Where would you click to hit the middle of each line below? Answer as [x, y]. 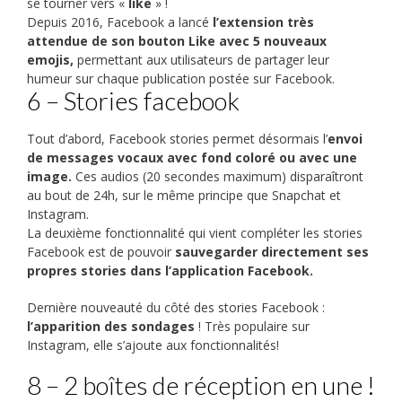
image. [49, 177]
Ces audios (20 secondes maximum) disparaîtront [218, 177]
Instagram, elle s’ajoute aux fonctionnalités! [153, 345]
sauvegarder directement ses [270, 252]
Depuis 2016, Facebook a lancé [120, 22]
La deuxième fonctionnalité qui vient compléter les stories [195, 233]
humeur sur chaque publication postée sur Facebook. [181, 79]
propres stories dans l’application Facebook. [170, 271]
